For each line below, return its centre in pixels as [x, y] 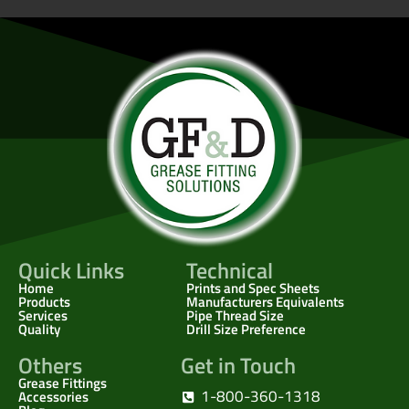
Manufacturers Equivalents [266, 302]
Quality [39, 330]
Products [44, 302]
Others [50, 366]
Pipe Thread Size [236, 316]
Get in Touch [239, 366]
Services [43, 316]
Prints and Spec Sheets [253, 288]
